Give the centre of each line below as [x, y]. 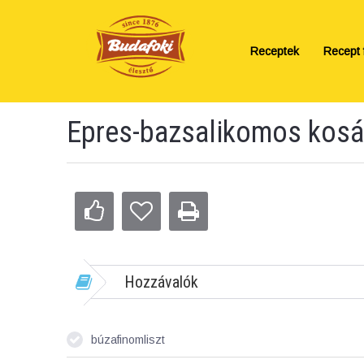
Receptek [275, 51]
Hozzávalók [161, 282]
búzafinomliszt [128, 340]
